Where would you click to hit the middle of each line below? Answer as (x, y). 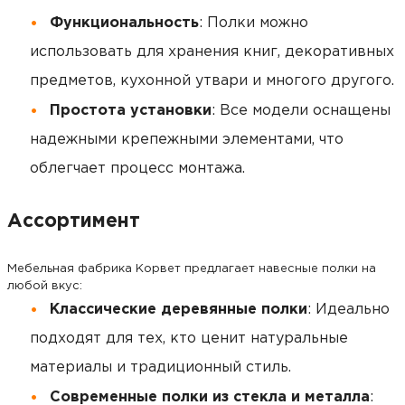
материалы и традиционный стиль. (160, 368)
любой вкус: (45, 287)
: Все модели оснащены (301, 111)
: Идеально (348, 310)
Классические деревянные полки (179, 310)
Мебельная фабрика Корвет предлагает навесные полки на (192, 269)
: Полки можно (254, 24)
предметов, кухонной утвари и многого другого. (212, 81)
